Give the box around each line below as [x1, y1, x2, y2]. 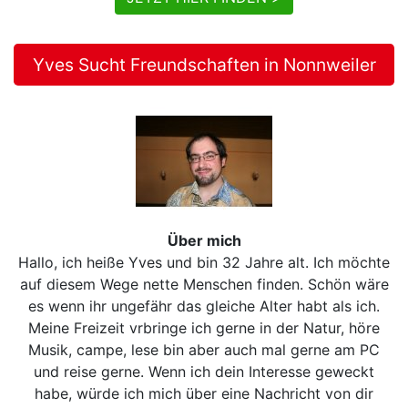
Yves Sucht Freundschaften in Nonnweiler [32, 53, 376, 76]
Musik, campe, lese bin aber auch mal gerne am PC [28, 340, 380, 359]
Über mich [167, 230, 241, 250]
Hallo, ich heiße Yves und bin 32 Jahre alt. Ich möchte [18, 252, 390, 271]
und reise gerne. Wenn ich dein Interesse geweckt [34, 362, 374, 381]
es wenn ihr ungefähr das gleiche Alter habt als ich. [28, 296, 380, 315]
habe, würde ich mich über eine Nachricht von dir [35, 383, 373, 403]
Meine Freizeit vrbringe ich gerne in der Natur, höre [28, 318, 380, 337]
